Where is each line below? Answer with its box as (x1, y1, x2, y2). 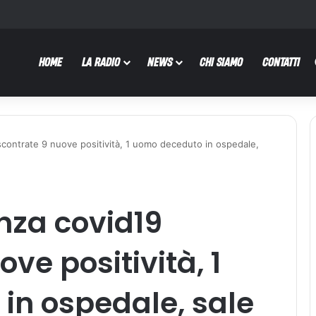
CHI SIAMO (200, 54, 243, 69)
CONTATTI (262, 54, 300, 69)
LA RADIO (82, 54, 120, 69)
